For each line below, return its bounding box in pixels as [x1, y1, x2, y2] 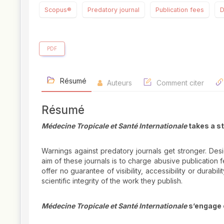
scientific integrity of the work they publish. [41, 176, 182, 185]
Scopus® [44, 6, 71, 14]
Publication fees [155, 6, 204, 14]
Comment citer [154, 78, 204, 87]
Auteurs [105, 78, 132, 87]
